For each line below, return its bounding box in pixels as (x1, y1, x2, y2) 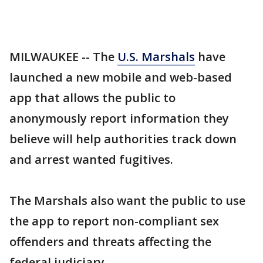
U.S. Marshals (117, 49, 195, 65)
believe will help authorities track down (9, 131, 237, 147)
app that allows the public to (9, 90, 176, 106)
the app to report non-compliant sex (9, 213, 219, 229)
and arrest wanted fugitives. (9, 151, 173, 167)
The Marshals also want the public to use (9, 193, 245, 208)
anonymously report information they (9, 110, 229, 126)
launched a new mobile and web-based (9, 69, 232, 85)
